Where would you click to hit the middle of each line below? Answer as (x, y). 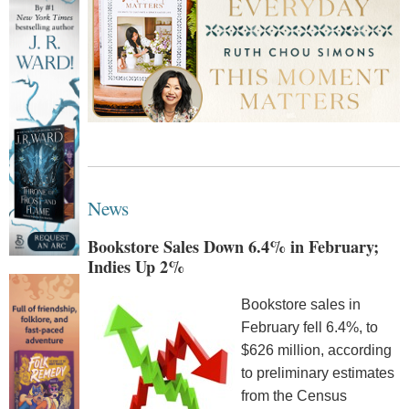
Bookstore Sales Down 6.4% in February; (233, 246)
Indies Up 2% (136, 266)
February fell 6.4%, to (309, 328)
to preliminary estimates (317, 373)
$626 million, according (316, 351)
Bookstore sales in (300, 305)
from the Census (294, 396)
